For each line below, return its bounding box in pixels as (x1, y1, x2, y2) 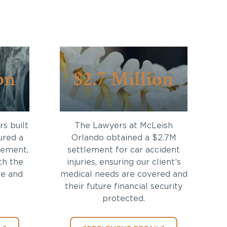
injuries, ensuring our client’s (66, 158, 181, 166)
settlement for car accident (67, 145, 180, 154)
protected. (102, 194, 145, 203)
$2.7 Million (73, 65, 174, 92)
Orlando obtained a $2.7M (71, 133, 176, 142)
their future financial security (65, 182, 182, 191)
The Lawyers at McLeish (74, 121, 173, 130)
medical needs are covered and (60, 170, 187, 178)
